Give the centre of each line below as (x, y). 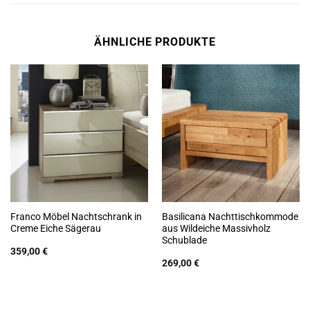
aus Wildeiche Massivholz (216, 228)
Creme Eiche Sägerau (55, 228)
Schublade (184, 240)
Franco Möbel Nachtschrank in (76, 216)
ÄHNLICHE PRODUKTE (155, 42)
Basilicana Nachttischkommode (230, 216)
